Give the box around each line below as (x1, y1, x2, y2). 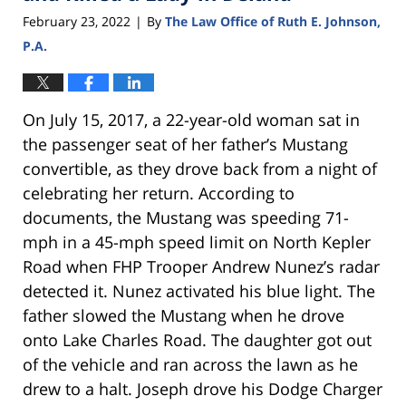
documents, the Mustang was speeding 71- (23, 207, 349, 229)
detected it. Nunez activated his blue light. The (23, 280, 375, 303)
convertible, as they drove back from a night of (23, 158, 377, 180)
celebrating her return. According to (23, 182, 295, 205)
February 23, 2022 (23, 13, 130, 31)
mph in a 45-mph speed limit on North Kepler (23, 231, 371, 254)
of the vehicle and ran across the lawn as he (23, 353, 358, 376)
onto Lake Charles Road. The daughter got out (23, 329, 372, 352)
